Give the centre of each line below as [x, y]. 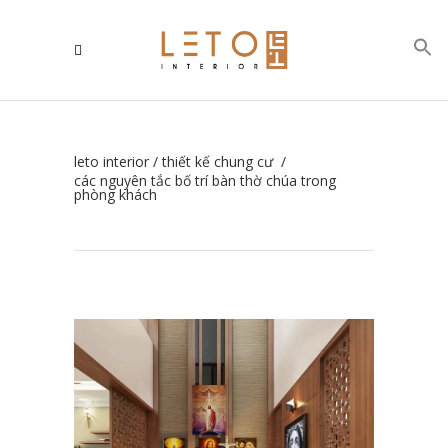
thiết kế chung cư [217, 162]
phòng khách [115, 195]
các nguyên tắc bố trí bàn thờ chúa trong [205, 181]
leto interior [111, 162]
